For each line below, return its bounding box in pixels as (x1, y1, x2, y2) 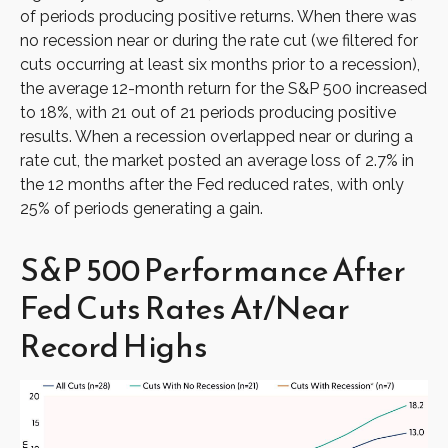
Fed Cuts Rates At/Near (20, 283, 350, 332)
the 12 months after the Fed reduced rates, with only (20, 174, 404, 194)
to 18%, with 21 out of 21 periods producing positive (20, 102, 396, 122)
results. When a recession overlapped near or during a (20, 126, 413, 146)
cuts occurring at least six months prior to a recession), (20, 54, 420, 74)
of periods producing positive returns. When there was (20, 6, 417, 26)
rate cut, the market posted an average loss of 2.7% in (20, 150, 414, 170)
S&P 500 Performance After (20, 245, 406, 294)
